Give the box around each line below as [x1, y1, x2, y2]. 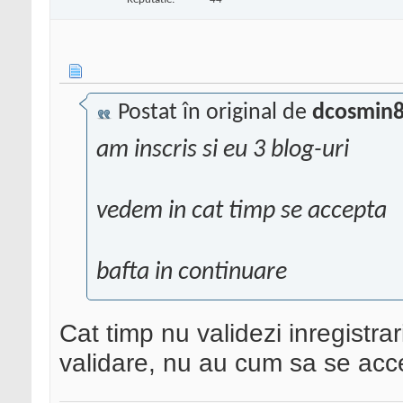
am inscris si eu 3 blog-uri [96, 138, 349, 164]
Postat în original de [112, 101, 312, 126]
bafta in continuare [96, 260, 287, 286]
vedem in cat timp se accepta [96, 199, 387, 225]
